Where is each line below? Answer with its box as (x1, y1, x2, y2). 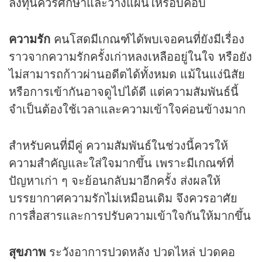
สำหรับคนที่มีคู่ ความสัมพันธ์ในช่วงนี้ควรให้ (9, 136, 228, 153)
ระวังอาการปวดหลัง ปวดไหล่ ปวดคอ (49, 242, 235, 260)
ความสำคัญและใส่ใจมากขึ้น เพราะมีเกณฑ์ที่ (9, 153, 234, 171)
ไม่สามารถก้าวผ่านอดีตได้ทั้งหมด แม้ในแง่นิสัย (9, 64, 245, 82)
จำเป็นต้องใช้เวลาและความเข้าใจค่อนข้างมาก (9, 99, 246, 117)
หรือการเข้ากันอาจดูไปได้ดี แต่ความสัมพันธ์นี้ (9, 82, 239, 99)
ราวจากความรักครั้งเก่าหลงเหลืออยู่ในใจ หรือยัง (9, 47, 252, 64)
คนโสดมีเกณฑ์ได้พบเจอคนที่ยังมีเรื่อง (50, 29, 244, 47)
